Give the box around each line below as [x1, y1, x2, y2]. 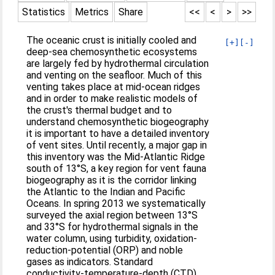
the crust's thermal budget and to [26, 104, 172, 116]
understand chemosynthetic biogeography [26, 116, 209, 128]
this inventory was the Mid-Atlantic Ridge [26, 151, 206, 163]
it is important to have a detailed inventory [26, 128, 210, 139]
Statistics [22, 6, 66, 18]
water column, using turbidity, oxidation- [26, 233, 198, 244]
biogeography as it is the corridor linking [26, 174, 197, 186]
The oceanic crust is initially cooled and [26, 34, 197, 46]
